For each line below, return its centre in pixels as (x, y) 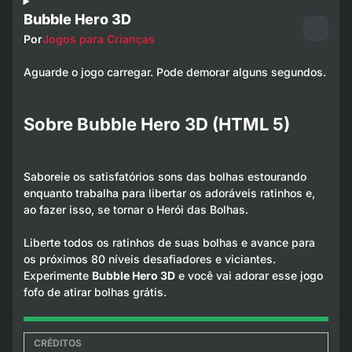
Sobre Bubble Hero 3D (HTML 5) (156, 124)
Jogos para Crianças (98, 39)
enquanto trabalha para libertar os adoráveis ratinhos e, (169, 192)
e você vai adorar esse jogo (249, 275)
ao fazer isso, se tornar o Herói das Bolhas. (136, 209)
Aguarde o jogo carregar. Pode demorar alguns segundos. (174, 72)
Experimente (57, 275)
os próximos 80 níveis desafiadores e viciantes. (149, 258)
